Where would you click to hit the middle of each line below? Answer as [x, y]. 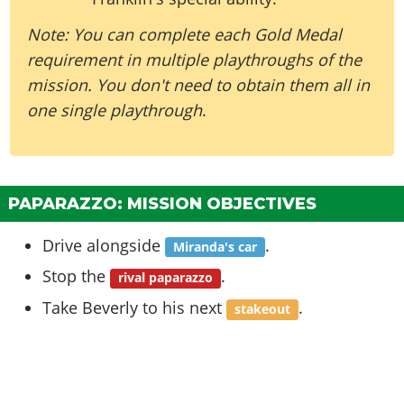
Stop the [77, 276]
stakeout [263, 310]
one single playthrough [115, 110]
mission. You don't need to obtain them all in [199, 84]
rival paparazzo [166, 278]
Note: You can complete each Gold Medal [185, 34]
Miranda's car [216, 247]
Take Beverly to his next [135, 308]
